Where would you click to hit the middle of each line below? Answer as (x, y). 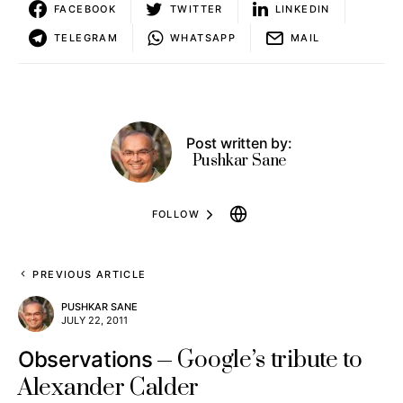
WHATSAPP (203, 37)
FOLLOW (175, 214)
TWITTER (197, 9)
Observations (85, 359)
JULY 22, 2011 (94, 320)
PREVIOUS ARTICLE (90, 274)
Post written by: (239, 143)
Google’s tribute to (270, 360)
